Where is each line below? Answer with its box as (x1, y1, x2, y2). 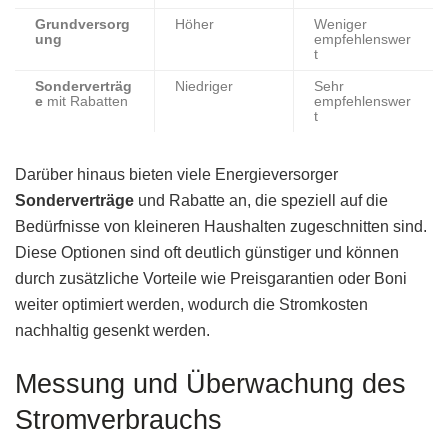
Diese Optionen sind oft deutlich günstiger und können (15, 243, 399, 261)
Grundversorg (35, 16, 130, 32)
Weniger (314, 16, 367, 32)
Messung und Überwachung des (15, 368, 406, 400)
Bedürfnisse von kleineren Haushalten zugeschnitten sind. (15, 217, 427, 235)
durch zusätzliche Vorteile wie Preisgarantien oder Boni (15, 269, 407, 287)
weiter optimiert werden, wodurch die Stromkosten (15, 295, 368, 313)
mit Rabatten (43, 93, 128, 109)
